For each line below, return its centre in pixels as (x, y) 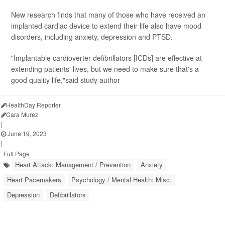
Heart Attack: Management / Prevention (73, 164)
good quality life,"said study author (66, 80)
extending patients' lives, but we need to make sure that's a (105, 69)
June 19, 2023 (26, 133)
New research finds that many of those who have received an (108, 15)
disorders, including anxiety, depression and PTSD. (92, 37)
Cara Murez (22, 114)
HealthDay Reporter (33, 105)
